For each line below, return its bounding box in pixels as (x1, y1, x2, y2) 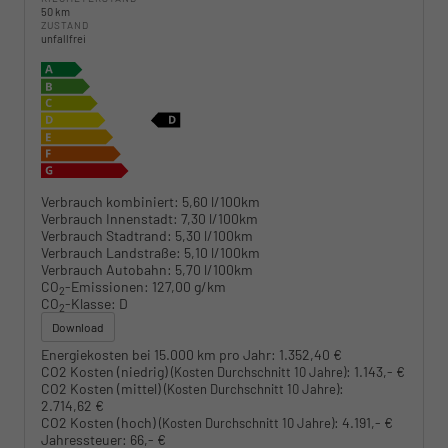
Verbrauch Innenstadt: (41, 209, 178, 227)
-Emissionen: (65, 277, 149, 295)
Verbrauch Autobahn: (41, 260, 172, 278)
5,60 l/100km (182, 192, 260, 210)
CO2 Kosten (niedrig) (41, 362, 171, 380)
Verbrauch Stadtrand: (41, 226, 172, 244)
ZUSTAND (41, 19, 89, 32)
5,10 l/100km (184, 243, 260, 261)
